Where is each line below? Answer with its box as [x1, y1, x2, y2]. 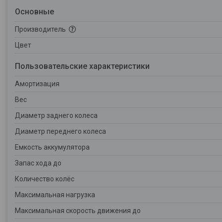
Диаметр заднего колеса [15, 111, 98, 119]
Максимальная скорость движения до [15, 207, 141, 215]
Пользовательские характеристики [15, 61, 150, 71]
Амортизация [15, 80, 59, 88]
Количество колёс [15, 175, 74, 183]
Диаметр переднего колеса [15, 127, 106, 135]
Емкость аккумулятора [15, 143, 90, 151]
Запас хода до [15, 159, 61, 167]
